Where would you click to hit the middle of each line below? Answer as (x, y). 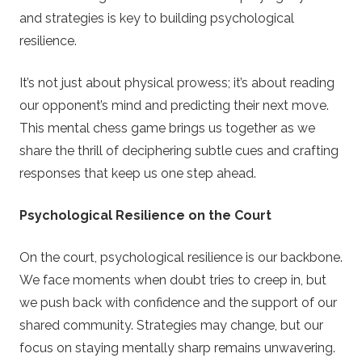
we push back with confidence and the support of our (178, 302)
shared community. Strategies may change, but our (171, 325)
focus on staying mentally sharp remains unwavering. (177, 347)
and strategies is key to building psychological (157, 18)
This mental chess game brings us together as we (167, 128)
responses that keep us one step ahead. (138, 173)
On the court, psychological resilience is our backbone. (181, 257)
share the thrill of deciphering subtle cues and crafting (179, 150)
